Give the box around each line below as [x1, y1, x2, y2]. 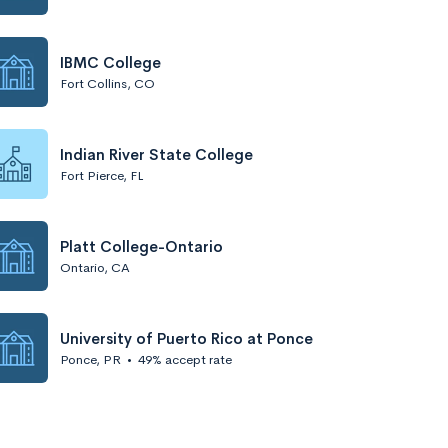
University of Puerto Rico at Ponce [60, 328, 313, 348]
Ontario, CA [60, 258, 130, 276]
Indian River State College [60, 144, 253, 164]
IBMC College [60, 52, 161, 72]
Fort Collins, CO [60, 74, 155, 92]
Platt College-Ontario [60, 236, 223, 256]
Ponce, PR [60, 350, 121, 368]
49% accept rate [138, 350, 232, 368]
